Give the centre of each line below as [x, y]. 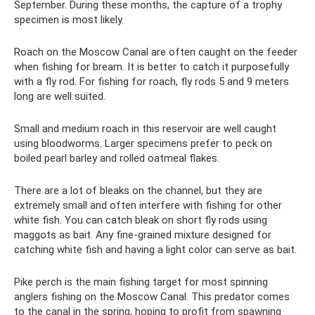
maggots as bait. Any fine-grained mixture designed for [143, 235]
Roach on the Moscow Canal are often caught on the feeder [156, 52]
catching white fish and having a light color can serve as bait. [155, 250]
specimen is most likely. [69, 20]
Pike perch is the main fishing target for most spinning [141, 282]
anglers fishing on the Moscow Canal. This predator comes [152, 297]
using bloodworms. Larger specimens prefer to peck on [143, 144]
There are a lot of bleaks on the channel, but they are [138, 191]
